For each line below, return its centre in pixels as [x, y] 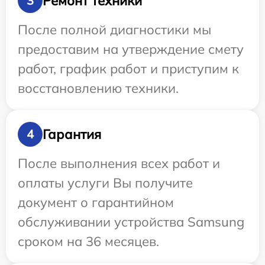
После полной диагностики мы [114, 30]
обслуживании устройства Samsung [131, 222]
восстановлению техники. [98, 88]
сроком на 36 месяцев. [88, 242]
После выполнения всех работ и [119, 164]
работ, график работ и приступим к [128, 69]
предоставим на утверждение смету [131, 49]
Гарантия [72, 134]
